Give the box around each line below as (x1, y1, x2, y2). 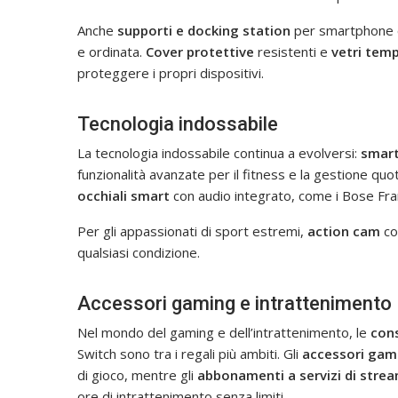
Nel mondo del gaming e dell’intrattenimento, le (77, 322, 370, 341)
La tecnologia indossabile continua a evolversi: (77, 143, 361, 162)
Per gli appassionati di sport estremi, (77, 221, 307, 240)
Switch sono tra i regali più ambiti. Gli (77, 344, 302, 362)
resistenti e (254, 42, 331, 60)
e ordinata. (77, 42, 146, 60)
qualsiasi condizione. (77, 243, 200, 261)
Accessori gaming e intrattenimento (77, 291, 392, 314)
